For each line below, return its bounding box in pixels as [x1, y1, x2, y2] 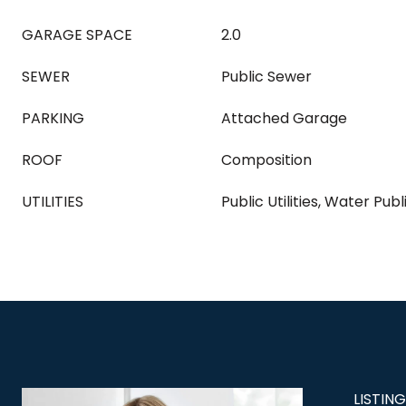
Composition [221, 150, 312, 170]
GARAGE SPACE [22, 24, 132, 45]
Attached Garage [221, 108, 347, 129]
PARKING [22, 108, 84, 129]
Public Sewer [221, 66, 312, 87]
